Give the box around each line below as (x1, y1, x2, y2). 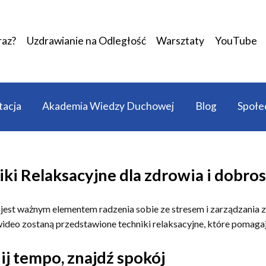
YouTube (214, 34, 257, 47)
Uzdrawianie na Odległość (26, 34, 146, 47)
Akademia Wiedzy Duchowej (42, 100, 175, 113)
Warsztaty (156, 34, 205, 47)
